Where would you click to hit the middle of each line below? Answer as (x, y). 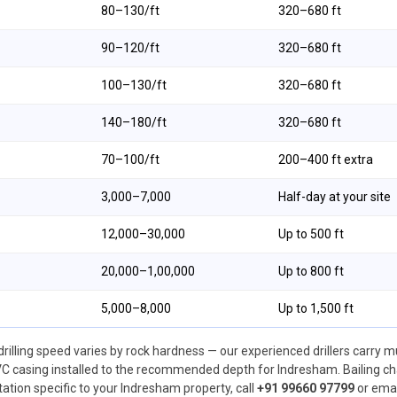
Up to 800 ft (311, 271)
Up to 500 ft (311, 234)
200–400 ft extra (326, 160)
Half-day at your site (335, 197)
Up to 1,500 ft (316, 308)
